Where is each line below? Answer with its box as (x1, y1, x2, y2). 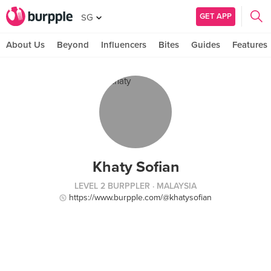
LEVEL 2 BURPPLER (74, 181, 150, 191)
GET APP (200, 11, 232, 21)
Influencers (101, 39, 146, 50)
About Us (6, 39, 45, 50)
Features (232, 39, 267, 50)
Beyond (57, 39, 89, 50)
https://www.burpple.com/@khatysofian (69, 192, 212, 203)
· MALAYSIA (150, 181, 197, 191)
